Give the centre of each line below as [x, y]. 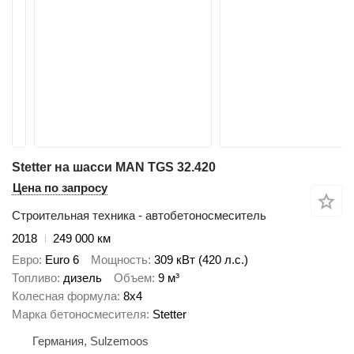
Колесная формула [64, 296]
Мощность [119, 259]
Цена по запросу [60, 188]
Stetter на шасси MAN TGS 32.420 [114, 167]
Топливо [34, 277]
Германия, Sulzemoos [90, 341]
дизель [83, 277]
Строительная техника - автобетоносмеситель [139, 215]
